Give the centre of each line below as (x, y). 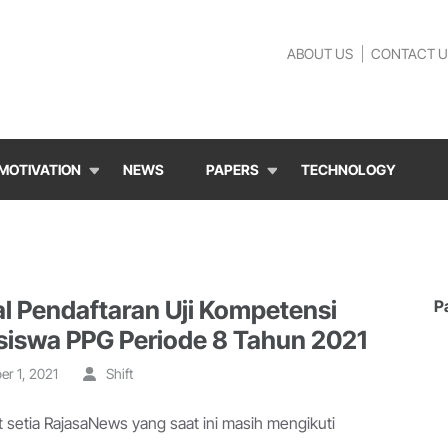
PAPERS (232, 169)
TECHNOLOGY (348, 169)
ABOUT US (320, 53)
